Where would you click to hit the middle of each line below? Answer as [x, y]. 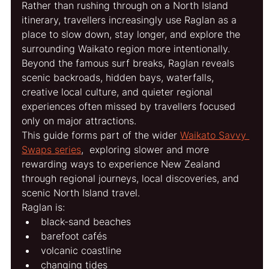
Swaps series [52, 149]
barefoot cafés [74, 236]
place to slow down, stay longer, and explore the [133, 34]
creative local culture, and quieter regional [119, 92]
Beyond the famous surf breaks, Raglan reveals [130, 63]
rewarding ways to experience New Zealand [123, 164]
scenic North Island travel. [81, 192]
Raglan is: [44, 207]
